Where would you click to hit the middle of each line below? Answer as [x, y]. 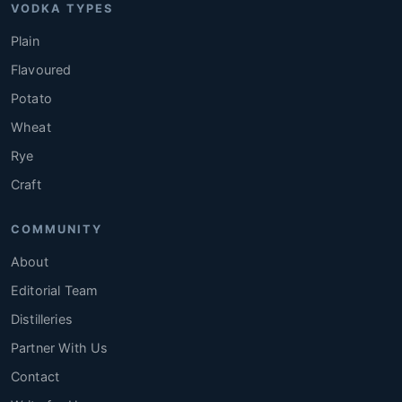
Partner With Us [60, 348]
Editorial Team [55, 291]
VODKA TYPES [62, 9]
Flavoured [41, 70]
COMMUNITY [57, 230]
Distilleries [42, 319]
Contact [35, 377]
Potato [31, 99]
